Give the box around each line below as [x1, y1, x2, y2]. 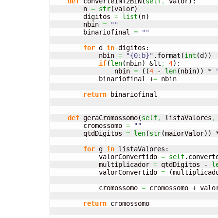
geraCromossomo [79, 114, 138, 122]
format [157, 52, 181, 60]
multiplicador [52, 161, 153, 169]
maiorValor [165, 129, 204, 138]
